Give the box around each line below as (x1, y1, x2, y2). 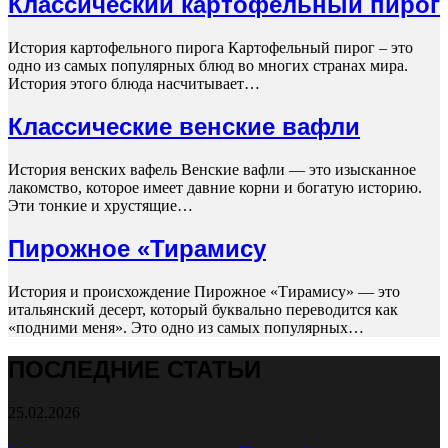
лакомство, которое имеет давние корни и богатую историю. (8, 178, 422, 196)
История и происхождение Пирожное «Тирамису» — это (8, 282, 400, 300)
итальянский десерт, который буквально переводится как (8, 300, 398, 318)
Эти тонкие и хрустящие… (8, 196, 193, 214)
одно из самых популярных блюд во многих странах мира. (8, 56, 408, 74)
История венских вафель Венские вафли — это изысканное (8, 160, 416, 178)
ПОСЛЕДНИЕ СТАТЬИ (8, 356, 261, 384)
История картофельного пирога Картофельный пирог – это (8, 38, 413, 56)
